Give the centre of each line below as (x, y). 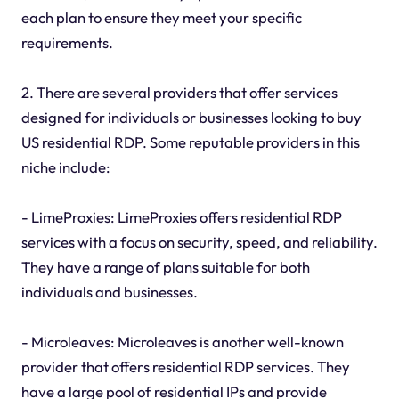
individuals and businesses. (109, 292)
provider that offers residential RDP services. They (185, 367)
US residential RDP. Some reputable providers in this (190, 142)
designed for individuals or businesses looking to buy (191, 118)
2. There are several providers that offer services (179, 93)
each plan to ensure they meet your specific (161, 18)
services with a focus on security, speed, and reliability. (199, 242)
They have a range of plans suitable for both (165, 267)
